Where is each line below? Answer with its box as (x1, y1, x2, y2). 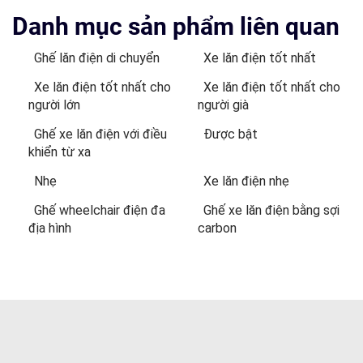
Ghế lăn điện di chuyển (34, 49, 160, 66)
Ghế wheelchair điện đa (34, 202, 165, 218)
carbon (198, 220, 237, 236)
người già (198, 96, 249, 113)
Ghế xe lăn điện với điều (34, 126, 167, 142)
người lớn (28, 96, 80, 113)
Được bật (203, 126, 258, 142)
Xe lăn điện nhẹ (203, 173, 289, 189)
